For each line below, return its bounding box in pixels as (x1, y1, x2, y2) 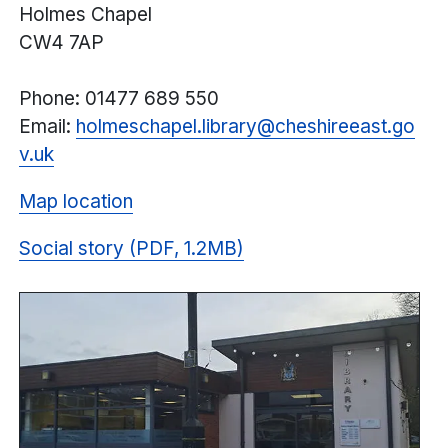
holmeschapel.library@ (76, 115, 275, 139)
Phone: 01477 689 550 (19, 87, 219, 111)
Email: (19, 115, 76, 139)
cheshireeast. (275, 115, 392, 139)
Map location (19, 190, 133, 214)
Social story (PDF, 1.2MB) (19, 237, 244, 261)
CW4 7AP (19, 31, 104, 55)
